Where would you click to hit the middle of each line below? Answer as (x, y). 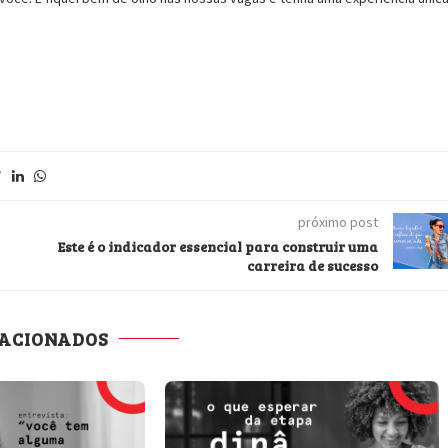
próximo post (338, 222)
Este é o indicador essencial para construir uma (218, 246)
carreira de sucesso (313, 265)
